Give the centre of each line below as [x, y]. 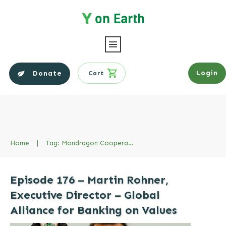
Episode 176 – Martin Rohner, [89, 180]
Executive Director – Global [85, 195]
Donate [48, 73]
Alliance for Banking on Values [94, 210]
